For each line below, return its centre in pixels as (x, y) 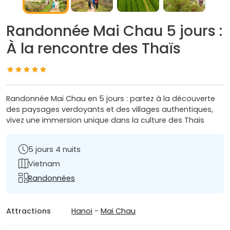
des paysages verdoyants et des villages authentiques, (110, 110)
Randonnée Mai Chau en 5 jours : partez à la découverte (111, 99)
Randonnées (52, 178)
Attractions (28, 211)
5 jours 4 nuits (54, 149)
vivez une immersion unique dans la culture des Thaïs (105, 120)
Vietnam (44, 164)
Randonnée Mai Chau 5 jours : (114, 31)
